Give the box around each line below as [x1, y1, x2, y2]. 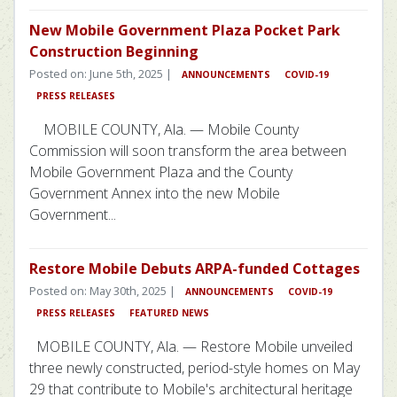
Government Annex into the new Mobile [29, 183, 280, 203]
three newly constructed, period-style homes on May [29, 357, 360, 378]
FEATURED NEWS [129, 306, 209, 319]
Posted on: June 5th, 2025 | [29, 65, 175, 82]
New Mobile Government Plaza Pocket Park [29, 19, 340, 40]
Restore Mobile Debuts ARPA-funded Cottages [29, 258, 360, 278]
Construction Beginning [29, 41, 198, 61]
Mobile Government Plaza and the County [29, 161, 292, 182]
